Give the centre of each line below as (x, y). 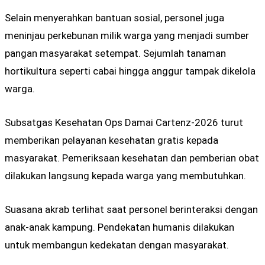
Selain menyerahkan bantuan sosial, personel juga (114, 17)
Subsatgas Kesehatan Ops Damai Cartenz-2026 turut (124, 123)
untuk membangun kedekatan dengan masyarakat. (117, 245)
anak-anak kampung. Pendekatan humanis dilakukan (119, 227)
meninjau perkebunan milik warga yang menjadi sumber (127, 35)
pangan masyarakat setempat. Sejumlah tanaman (115, 53)
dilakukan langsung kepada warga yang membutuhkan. (125, 176)
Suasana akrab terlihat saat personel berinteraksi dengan (131, 210)
